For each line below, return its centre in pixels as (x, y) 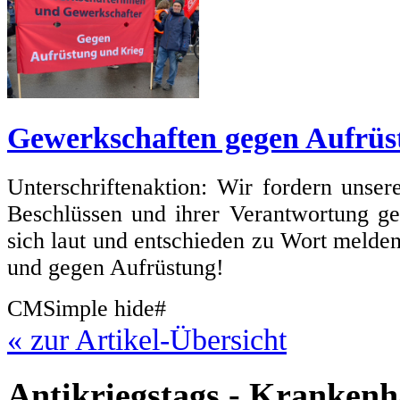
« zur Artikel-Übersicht (147, 340)
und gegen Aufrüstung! (116, 268)
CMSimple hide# (87, 309)
